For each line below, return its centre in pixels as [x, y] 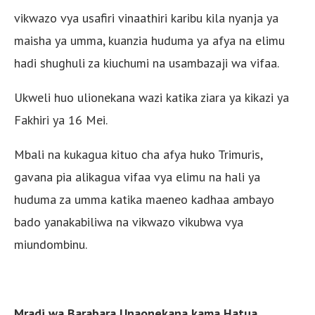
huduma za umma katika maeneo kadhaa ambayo [144, 199]
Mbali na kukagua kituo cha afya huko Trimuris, [138, 154]
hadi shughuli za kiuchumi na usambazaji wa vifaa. [147, 63]
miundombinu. [51, 244]
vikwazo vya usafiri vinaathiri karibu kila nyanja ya [146, 18]
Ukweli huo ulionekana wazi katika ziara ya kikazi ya [152, 97]
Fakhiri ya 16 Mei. [61, 120]
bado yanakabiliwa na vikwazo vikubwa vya [129, 221]
